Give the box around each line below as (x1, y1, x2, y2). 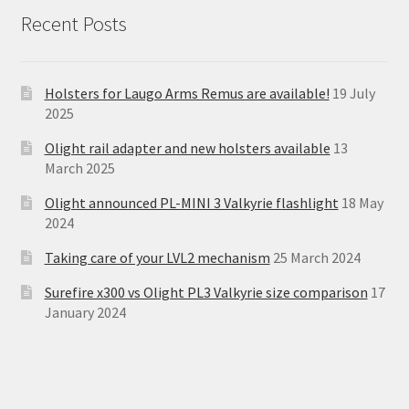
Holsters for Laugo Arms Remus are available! (44, 83, 330, 102)
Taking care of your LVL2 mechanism (44, 247, 270, 267)
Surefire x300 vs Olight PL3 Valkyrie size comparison (44, 282, 368, 301)
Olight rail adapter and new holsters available (44, 138, 330, 157)
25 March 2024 (272, 247, 361, 267)
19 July (331, 83, 375, 102)
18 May (341, 193, 383, 212)
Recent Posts (20, 11, 127, 37)
